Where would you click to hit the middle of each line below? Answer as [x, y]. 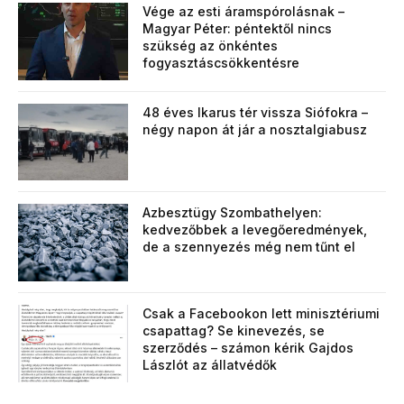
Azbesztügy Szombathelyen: [233, 213]
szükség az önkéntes [211, 46]
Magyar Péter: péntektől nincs [238, 29]
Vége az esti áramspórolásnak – [244, 12]
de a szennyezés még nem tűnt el [249, 247]
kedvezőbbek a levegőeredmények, [255, 230]
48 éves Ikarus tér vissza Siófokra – [256, 112]
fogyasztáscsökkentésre [221, 63]
